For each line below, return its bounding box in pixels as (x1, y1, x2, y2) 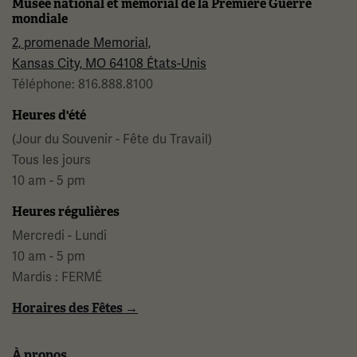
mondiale (12, 10, 68, 27)
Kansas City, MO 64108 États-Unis (12, 54, 206, 72)
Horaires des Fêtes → (12, 299, 138, 316)
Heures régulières (12, 202, 120, 220)
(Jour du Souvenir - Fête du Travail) (12, 130, 212, 147)
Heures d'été (12, 106, 86, 124)
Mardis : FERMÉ (12, 268, 105, 285)
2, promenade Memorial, (12, 33, 151, 51)
